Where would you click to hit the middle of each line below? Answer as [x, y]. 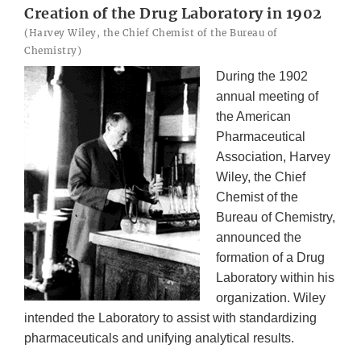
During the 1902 [262, 77]
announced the [259, 238]
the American [253, 117]
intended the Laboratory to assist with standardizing [170, 318]
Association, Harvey [273, 157]
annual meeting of [267, 97]
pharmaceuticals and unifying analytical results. [159, 338]
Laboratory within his [275, 278]
